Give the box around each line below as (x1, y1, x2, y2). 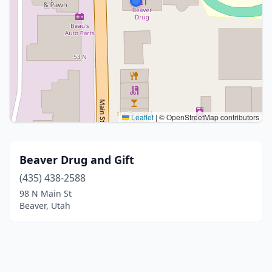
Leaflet (129, 112, 154, 122)
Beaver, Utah (19, 200, 70, 211)
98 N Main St (19, 188, 72, 199)
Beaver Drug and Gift (19, 152, 134, 167)
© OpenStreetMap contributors (157, 112, 259, 122)
